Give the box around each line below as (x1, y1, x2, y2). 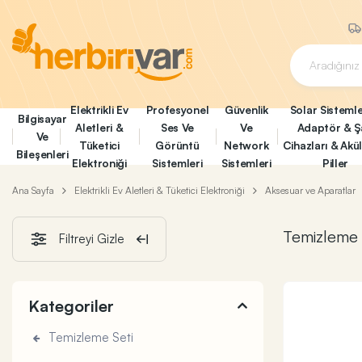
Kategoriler (28, 296, 114, 316)
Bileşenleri (16, 147, 69, 161)
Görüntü (155, 138, 200, 152)
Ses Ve (160, 120, 195, 134)
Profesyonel (145, 103, 209, 116)
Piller (322, 156, 349, 170)
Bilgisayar (17, 112, 67, 125)
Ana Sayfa (12, 184, 54, 196)
